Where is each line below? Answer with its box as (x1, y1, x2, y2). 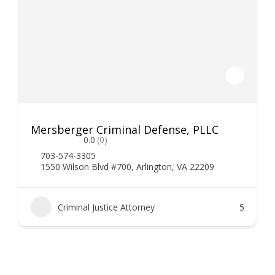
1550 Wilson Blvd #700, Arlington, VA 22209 (41, 161, 214, 172)
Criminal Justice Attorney (58, 201, 155, 213)
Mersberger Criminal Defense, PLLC (31, 122, 219, 137)
